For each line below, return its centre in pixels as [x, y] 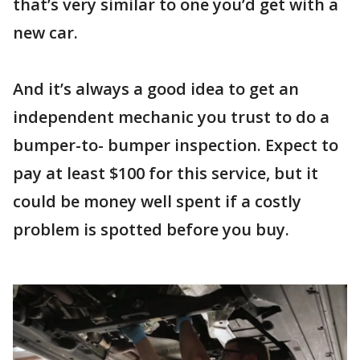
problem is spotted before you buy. [151, 229]
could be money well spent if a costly [157, 201]
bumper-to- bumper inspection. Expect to [176, 145]
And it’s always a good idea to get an [156, 88]
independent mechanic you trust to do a [171, 117]
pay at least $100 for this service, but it [166, 173]
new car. [45, 32]
